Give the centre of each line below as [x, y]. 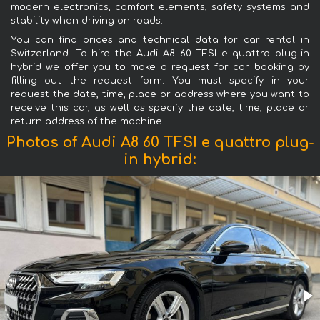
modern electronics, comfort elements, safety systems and [160, 7]
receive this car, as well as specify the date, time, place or [160, 107]
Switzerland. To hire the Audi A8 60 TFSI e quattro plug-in [160, 53]
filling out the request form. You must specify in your [160, 80]
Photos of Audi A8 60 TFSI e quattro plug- [160, 142]
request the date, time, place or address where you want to [160, 94]
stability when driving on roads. [87, 20]
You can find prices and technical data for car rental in [160, 40]
